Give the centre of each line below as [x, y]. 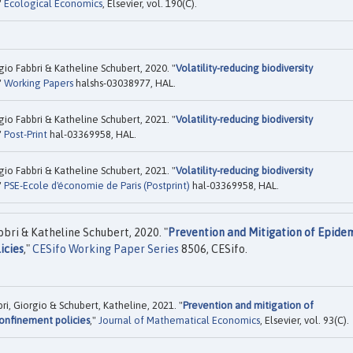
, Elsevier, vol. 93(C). [305, 320]
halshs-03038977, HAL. [124, 84]
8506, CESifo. [213, 249]
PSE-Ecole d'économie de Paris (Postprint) [97, 186]
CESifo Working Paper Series [106, 249]
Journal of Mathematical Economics [179, 320]
